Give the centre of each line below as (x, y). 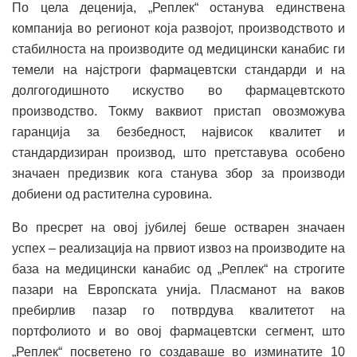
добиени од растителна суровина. (112, 194)
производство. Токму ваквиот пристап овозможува (178, 112)
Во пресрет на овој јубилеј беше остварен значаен (178, 228)
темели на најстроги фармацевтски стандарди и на (178, 70)
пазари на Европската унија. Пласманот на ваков (178, 290)
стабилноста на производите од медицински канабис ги (178, 49)
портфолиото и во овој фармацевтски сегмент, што (178, 331)
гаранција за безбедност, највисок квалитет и (178, 132)
